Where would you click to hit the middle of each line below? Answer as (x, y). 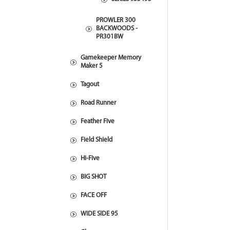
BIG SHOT (93, 177)
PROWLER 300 (116, 20)
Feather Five (98, 121)
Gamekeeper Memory (111, 58)
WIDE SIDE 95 (99, 214)
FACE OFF (94, 195)
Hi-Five (90, 158)
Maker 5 (92, 66)
